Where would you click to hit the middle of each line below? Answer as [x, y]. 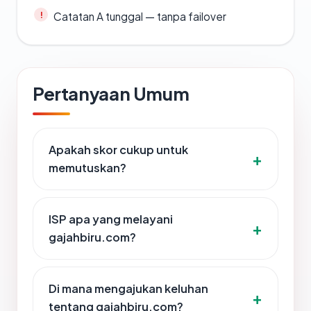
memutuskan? [87, 168]
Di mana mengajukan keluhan [128, 289]
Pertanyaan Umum [111, 94]
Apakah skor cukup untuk [118, 150]
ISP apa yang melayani [111, 219]
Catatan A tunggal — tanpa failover [140, 17]
